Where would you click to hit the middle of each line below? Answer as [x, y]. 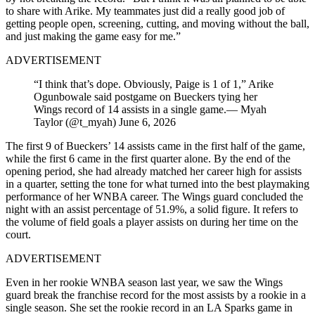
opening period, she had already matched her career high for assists [154, 171]
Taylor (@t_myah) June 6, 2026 [105, 122]
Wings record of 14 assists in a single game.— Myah [150, 109]
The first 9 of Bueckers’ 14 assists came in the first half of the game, [155, 146]
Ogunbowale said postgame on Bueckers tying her [146, 96]
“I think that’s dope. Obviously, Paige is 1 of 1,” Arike [154, 84]
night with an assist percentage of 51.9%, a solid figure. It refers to [152, 209]
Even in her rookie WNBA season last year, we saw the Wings [144, 282]
